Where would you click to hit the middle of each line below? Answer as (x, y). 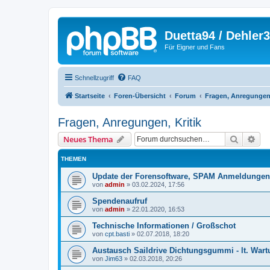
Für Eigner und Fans (195, 47)
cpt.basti (117, 234)
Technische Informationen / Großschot (164, 225)
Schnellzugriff (94, 77)
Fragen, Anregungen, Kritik (130, 122)
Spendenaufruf (120, 201)
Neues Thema (88, 139)
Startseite (90, 96)
